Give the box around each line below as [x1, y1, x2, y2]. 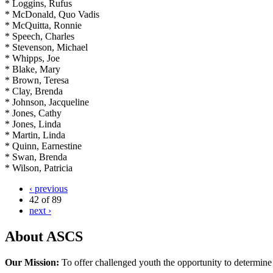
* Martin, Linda [5, 129, 65, 140]
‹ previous [29, 183, 68, 194]
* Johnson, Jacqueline [5, 96, 89, 107]
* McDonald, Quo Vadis [5, 9, 99, 19]
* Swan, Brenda [5, 151, 67, 162]
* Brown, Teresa [5, 74, 69, 85]
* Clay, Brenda [5, 85, 63, 96]
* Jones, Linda [5, 118, 61, 129]
